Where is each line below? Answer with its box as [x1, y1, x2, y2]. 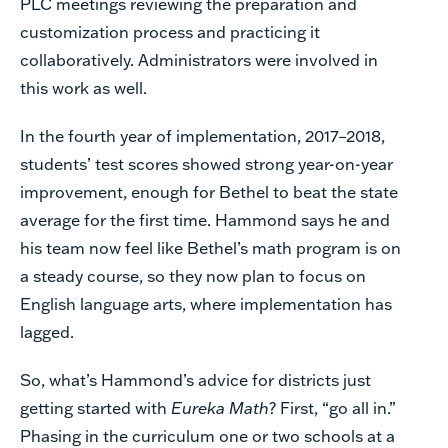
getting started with [20, 396, 171, 418]
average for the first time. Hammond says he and [20, 208, 390, 230]
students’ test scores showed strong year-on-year [20, 152, 393, 174]
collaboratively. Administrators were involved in [20, 48, 378, 70]
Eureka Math [171, 396, 269, 418]
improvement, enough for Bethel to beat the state [20, 180, 398, 202]
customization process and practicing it [20, 20, 320, 42]
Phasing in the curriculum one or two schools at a [20, 424, 395, 446]
